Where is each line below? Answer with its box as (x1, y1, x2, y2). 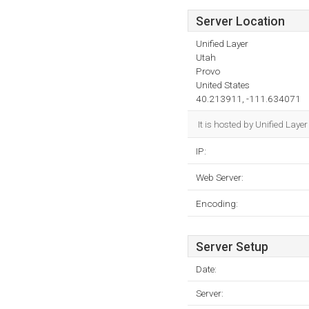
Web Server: (196, 172, 243, 183)
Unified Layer (196, 38, 248, 49)
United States (196, 79, 250, 90)
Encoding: (196, 198, 238, 209)
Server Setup (196, 240, 268, 254)
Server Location (196, 14, 285, 28)
